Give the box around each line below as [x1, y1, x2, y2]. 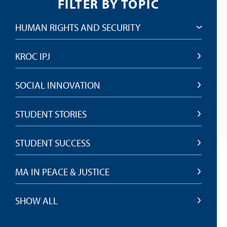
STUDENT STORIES [15, 107, 87, 120]
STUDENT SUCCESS [15, 136, 90, 149]
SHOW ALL [15, 194, 58, 207]
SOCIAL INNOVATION [15, 79, 100, 91]
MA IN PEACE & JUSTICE [15, 165, 109, 178]
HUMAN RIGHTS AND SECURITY [15, 21, 140, 33]
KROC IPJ [15, 50, 50, 62]
